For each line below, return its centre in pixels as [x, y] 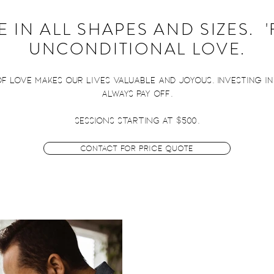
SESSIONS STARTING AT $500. [137, 120]
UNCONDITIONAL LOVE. [137, 49]
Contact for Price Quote [137, 148]
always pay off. [137, 93]
